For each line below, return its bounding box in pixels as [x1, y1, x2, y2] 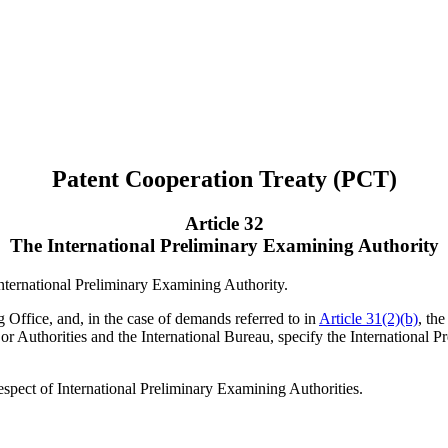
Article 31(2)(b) [319, 309, 418, 327]
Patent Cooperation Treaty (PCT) [51, 165, 397, 192]
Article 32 [184, 212, 264, 234]
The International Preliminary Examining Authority [9, 234, 439, 256]
